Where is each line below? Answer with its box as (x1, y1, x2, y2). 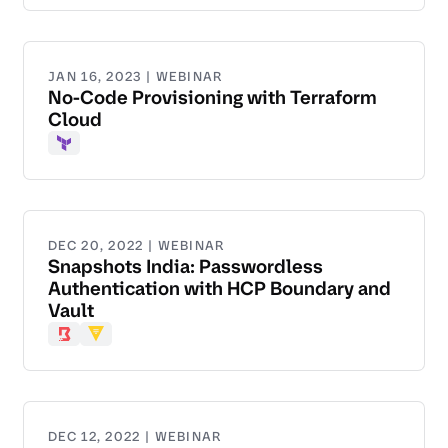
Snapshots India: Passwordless (48, 254, 323, 280)
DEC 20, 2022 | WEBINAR (48, 237, 225, 255)
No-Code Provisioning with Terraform (48, 85, 377, 111)
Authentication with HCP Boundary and (48, 276, 391, 302)
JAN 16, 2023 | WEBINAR (48, 68, 223, 86)
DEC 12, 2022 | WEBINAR (48, 428, 222, 446)
